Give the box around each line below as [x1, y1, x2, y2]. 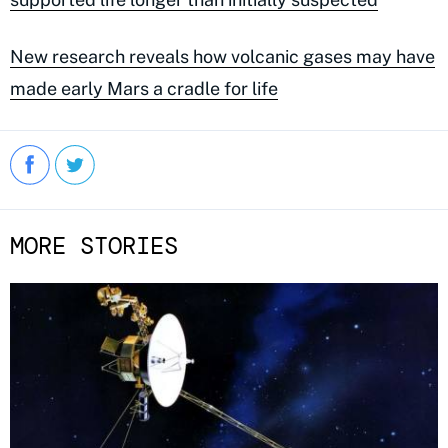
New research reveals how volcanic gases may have [10, 45, 435, 67]
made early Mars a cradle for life [10, 77, 278, 99]
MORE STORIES [10, 230, 178, 262]
